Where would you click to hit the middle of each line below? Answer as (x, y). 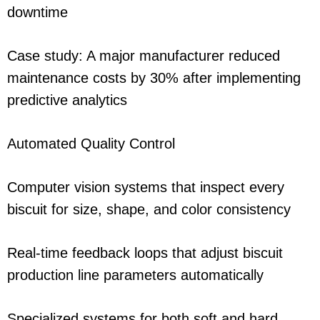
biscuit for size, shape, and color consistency (149, 210)
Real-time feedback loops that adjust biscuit (145, 253)
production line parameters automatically (135, 275)
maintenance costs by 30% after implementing (154, 78)
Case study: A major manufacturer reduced (144, 56)
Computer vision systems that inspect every (146, 187)
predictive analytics (67, 100)
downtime (37, 12)
